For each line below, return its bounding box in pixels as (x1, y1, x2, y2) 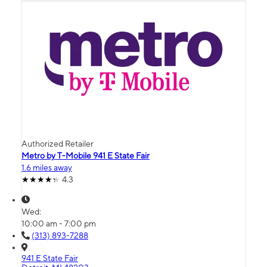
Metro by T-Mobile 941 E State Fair (21, 151, 150, 161)
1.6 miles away (21, 163, 72, 173)
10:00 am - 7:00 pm (21, 219, 96, 229)
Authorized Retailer (21, 139, 94, 149)
